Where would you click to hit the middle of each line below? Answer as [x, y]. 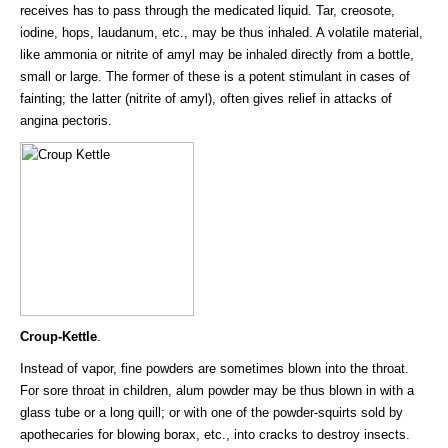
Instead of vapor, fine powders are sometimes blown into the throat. [214, 368]
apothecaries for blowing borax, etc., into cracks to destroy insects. [215, 434]
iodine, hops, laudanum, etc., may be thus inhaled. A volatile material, [221, 32]
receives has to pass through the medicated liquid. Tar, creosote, [207, 10]
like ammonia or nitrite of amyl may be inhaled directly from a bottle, [217, 54]
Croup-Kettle [58, 336]
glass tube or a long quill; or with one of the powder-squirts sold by [211, 412]
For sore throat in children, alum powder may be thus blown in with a [217, 390]
